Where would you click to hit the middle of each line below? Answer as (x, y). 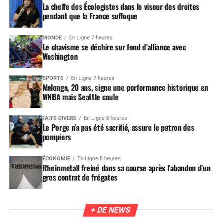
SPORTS (53, 78)
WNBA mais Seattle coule (80, 96)
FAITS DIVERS (59, 118)
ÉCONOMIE (56, 159)
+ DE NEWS (110, 210)
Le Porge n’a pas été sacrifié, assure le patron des (118, 128)
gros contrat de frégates (80, 177)
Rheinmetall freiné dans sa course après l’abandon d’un (126, 168)
